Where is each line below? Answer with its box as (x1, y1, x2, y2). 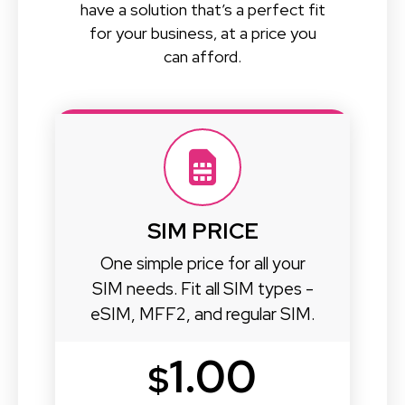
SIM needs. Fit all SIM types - (91, 277, 314, 300)
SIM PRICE (146, 215, 259, 246)
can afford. (164, 45, 241, 67)
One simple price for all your (99, 251, 306, 275)
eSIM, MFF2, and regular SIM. (90, 302, 315, 325)
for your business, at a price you (89, 22, 316, 43)
